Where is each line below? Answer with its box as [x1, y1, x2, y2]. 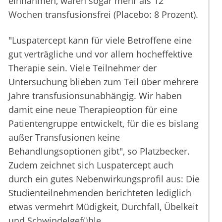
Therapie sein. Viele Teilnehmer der [8, 62, 157, 74]
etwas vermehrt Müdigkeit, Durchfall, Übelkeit [8, 201, 198, 213]
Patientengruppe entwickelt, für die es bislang [8, 117, 199, 130]
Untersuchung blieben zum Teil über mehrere [8, 76, 199, 88]
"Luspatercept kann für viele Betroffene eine [8, 34, 192, 47]
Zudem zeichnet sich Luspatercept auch [8, 159, 173, 171]
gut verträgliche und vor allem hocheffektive [8, 48, 192, 60]
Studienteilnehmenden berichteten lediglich [8, 187, 191, 199]
